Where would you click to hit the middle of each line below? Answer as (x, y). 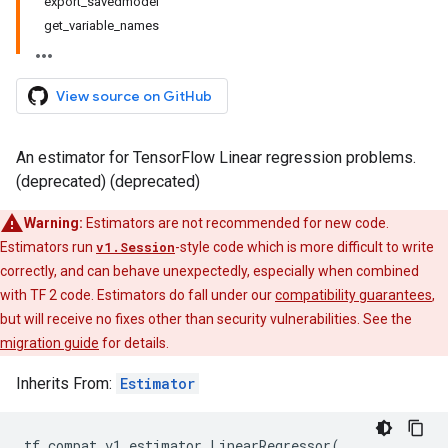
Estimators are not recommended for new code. (236, 223)
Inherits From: (66, 383)
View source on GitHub (134, 96)
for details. (134, 343)
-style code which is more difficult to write (304, 247)
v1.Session (135, 247)
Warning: (53, 223)
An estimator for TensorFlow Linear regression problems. (216, 157)
